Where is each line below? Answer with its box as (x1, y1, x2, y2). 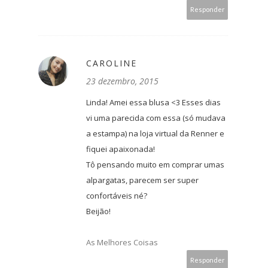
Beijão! (86, 206, 111, 217)
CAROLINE (86, 57, 137, 69)
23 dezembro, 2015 (86, 75, 159, 87)
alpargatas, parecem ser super (86, 175, 199, 186)
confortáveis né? (86, 190, 147, 202)
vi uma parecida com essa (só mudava (86, 112, 226, 124)
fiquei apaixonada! (86, 144, 155, 155)
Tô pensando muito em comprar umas (86, 159, 224, 170)
